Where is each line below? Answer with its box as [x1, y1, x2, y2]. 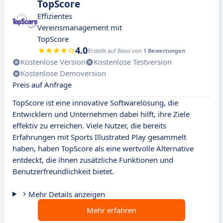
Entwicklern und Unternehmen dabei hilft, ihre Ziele [12, 109, 190, 119]
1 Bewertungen [143, 47, 185, 55]
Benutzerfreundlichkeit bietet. [12, 166, 114, 177]
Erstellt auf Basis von [88, 47, 143, 55]
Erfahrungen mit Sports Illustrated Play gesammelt [12, 132, 186, 142]
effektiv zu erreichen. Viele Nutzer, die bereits [12, 120, 166, 131]
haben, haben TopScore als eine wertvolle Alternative [12, 143, 194, 154]
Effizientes [37, 11, 72, 21]
